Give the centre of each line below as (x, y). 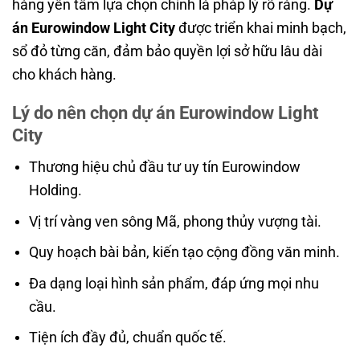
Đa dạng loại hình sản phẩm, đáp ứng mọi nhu (174, 283)
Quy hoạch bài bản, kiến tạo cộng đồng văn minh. (184, 252)
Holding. (55, 190)
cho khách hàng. (64, 74)
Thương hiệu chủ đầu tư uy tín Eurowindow (164, 166)
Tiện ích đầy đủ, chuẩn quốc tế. (127, 337)
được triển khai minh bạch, (261, 27)
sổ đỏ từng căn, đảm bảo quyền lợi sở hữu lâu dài (167, 51)
